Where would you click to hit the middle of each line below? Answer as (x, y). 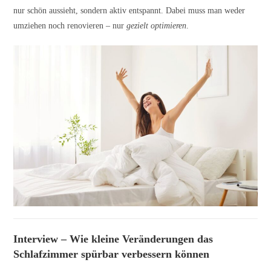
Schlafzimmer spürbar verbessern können (112, 254)
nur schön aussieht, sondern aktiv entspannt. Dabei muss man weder (129, 10)
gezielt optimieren (157, 25)
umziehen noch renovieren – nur (70, 25)
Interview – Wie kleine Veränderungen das (113, 239)
